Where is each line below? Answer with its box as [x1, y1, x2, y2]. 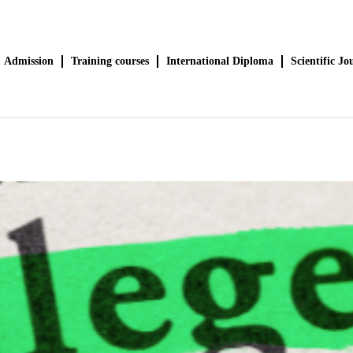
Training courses [70, 55, 149, 68]
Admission [3, 55, 54, 68]
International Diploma [165, 55, 273, 68]
